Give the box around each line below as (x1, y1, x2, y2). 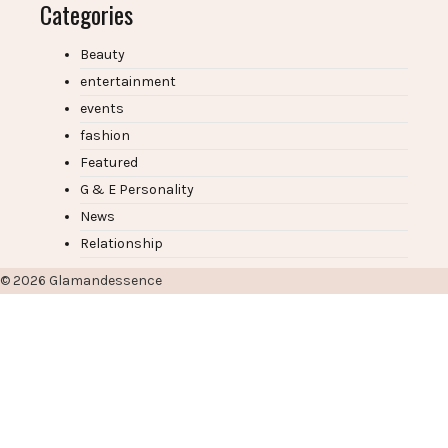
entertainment (80, 73, 176, 91)
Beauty (80, 46, 125, 64)
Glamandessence (49, 272, 162, 290)
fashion (80, 127, 130, 145)
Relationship (80, 235, 163, 253)
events (80, 100, 124, 118)
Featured (80, 154, 138, 172)
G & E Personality (80, 181, 194, 199)
